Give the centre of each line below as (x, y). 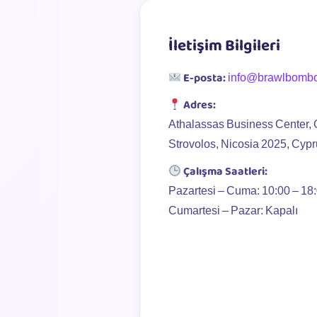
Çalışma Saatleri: (226, 172)
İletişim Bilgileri (224, 46)
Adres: (200, 105)
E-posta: (205, 78)
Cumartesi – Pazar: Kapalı (233, 211)
